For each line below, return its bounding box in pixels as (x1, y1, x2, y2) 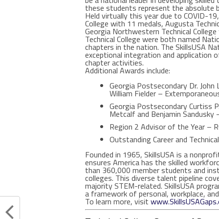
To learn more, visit (85, 196, 151, 207)
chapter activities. (85, 57, 144, 68)
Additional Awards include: (85, 65, 170, 76)
